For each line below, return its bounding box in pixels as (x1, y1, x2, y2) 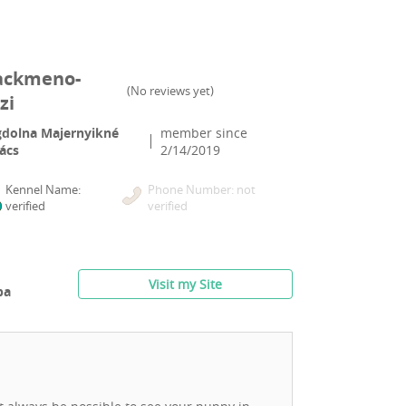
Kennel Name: (5, 181, 81, 198)
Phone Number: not (148, 181, 256, 198)
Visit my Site (149, 275, 222, 294)
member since (160, 124, 248, 142)
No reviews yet (130, 82, 211, 100)
